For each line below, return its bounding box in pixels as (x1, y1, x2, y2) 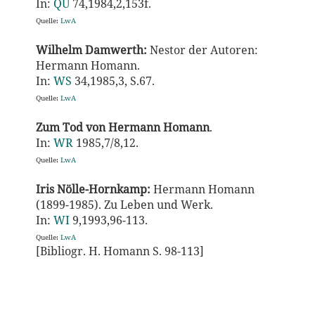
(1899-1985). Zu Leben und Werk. (35, 197, 213, 212)
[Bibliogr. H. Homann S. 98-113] (35, 243, 204, 259)
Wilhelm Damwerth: (35, 42, 147, 58)
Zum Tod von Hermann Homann (35, 120, 210, 135)
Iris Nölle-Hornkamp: (35, 181, 150, 197)
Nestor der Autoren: (146, 42, 258, 58)
